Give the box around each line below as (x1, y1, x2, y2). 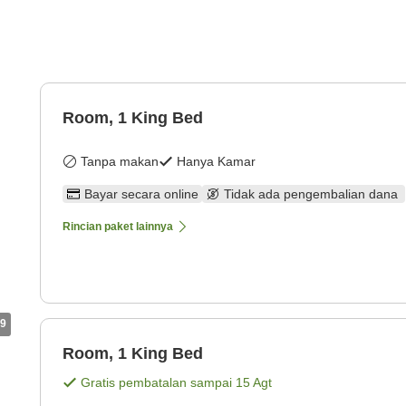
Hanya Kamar (177, 154, 256, 169)
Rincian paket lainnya (63, 220, 173, 234)
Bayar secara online (84, 187, 198, 202)
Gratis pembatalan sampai (81, 375, 236, 391)
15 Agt (236, 375, 272, 391)
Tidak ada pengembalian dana (224, 187, 401, 202)
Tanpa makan (81, 154, 159, 169)
